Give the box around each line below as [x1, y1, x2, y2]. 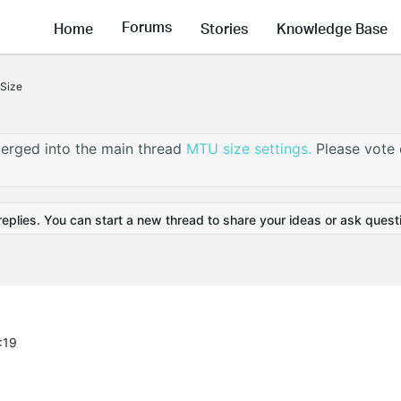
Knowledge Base [277, 18, 388, 38]
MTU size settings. [186, 140, 317, 158]
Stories [200, 18, 248, 38]
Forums [122, 17, 172, 37]
